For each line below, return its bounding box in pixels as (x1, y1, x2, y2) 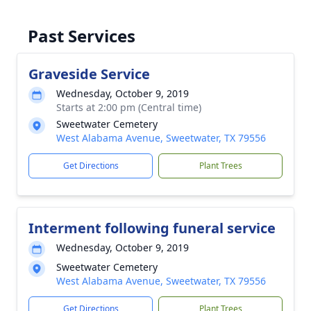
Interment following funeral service (28, 219, 276, 237)
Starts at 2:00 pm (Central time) (56, 101, 201, 114)
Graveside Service (28, 65, 150, 83)
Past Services (28, 24, 135, 47)
